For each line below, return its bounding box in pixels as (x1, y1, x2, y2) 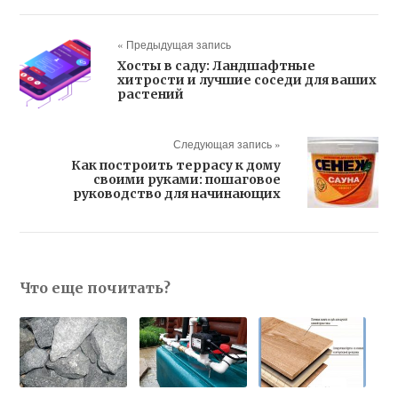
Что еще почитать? (20, 279, 171, 297)
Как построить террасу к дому (70, 157, 281, 173)
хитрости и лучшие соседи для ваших (117, 72, 378, 88)
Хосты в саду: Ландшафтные (117, 58, 316, 74)
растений (117, 86, 185, 102)
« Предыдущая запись (117, 36, 232, 52)
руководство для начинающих (72, 186, 281, 202)
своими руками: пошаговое (92, 171, 281, 187)
